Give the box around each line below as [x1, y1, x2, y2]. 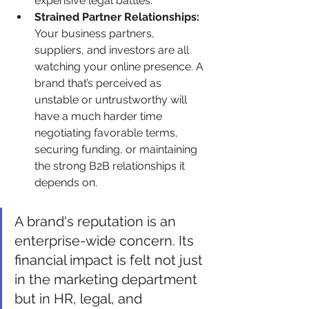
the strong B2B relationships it [34, 159, 188, 172]
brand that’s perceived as [34, 76, 164, 90]
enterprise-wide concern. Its [14, 232, 197, 249]
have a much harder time [34, 109, 165, 123]
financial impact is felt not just [14, 251, 206, 268]
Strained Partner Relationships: [34, 10, 199, 23]
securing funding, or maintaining [34, 142, 200, 156]
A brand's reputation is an [14, 212, 179, 230]
